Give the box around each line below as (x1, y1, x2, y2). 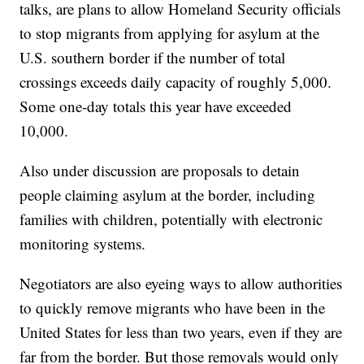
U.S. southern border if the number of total (19, 47, 286, 68)
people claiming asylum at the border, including (19, 184, 316, 206)
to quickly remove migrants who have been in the (19, 297, 326, 318)
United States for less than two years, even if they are (19, 322, 343, 343)
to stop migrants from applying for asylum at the (19, 23, 320, 44)
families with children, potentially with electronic (19, 209, 323, 230)
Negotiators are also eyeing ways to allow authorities (19, 273, 343, 294)
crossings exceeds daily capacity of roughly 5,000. (19, 71, 332, 93)
